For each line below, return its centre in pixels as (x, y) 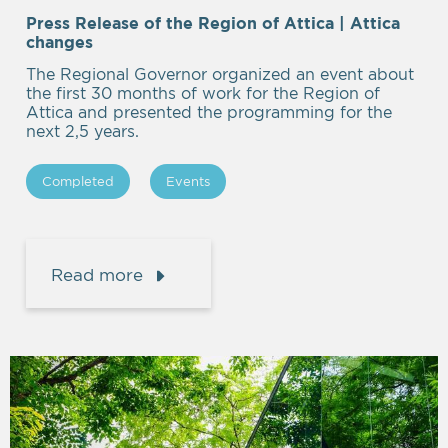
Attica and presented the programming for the (209, 111)
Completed (78, 180)
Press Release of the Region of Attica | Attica (213, 23)
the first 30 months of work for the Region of (203, 92)
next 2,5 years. (82, 130)
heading (129, 60)
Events (188, 180)
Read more (97, 275)
